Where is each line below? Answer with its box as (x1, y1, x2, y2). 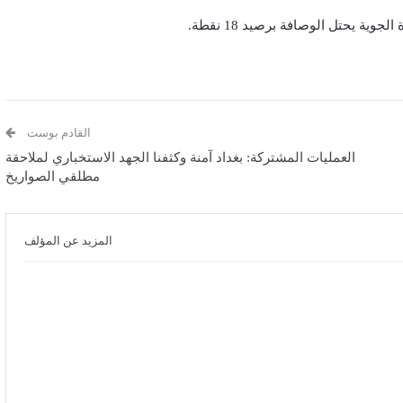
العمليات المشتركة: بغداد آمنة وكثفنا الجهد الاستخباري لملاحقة (5, 150, 356, 166)
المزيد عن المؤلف (24, 234, 113, 248)
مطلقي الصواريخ (5, 169, 101, 184)
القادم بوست (24, 126, 92, 140)
